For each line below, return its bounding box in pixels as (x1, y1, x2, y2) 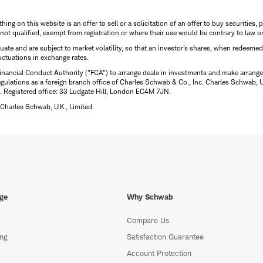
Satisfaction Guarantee (127, 232, 204, 242)
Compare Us (127, 215, 169, 225)
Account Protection (127, 248, 191, 258)
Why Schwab (127, 192, 173, 202)
